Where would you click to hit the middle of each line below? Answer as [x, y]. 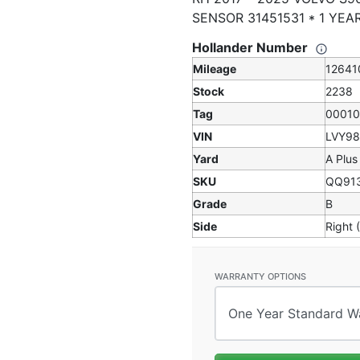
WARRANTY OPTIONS [260, 276]
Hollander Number [252, 47]
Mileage [215, 69]
